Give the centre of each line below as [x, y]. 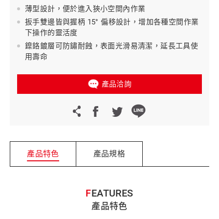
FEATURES [112, 193]
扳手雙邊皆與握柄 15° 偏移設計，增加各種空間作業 [112, 22]
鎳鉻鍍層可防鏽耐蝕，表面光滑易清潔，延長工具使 [112, 46]
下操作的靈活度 [51, 33]
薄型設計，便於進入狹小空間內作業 [85, 9]
